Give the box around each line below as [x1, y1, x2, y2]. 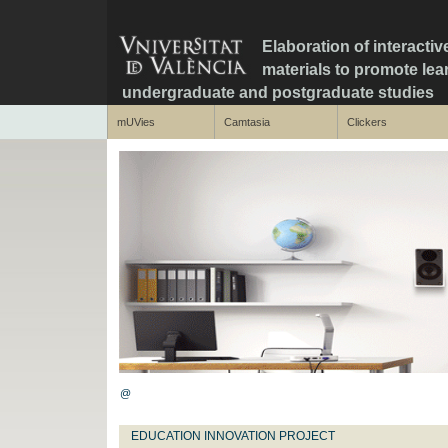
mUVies [116, 116, 155, 128]
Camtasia [223, 116, 270, 128]
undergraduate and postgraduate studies [122, 84, 434, 101]
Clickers [346, 116, 387, 128]
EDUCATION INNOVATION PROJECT [131, 429, 335, 443]
